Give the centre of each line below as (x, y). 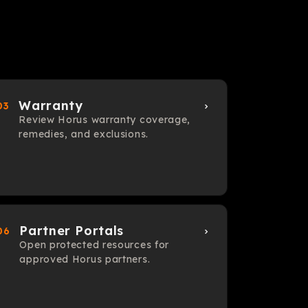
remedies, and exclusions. (84, 134)
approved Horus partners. (85, 259)
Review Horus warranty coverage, (105, 120)
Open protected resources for (95, 245)
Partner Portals (71, 231)
